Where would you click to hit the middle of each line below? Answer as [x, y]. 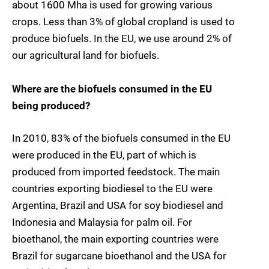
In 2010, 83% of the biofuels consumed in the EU [121, 138]
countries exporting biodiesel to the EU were [112, 189]
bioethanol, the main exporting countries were [115, 239]
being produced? [51, 106]
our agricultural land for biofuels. [86, 56]
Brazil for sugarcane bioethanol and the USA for [119, 256]
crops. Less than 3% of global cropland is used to [123, 22]
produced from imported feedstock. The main [116, 172]
